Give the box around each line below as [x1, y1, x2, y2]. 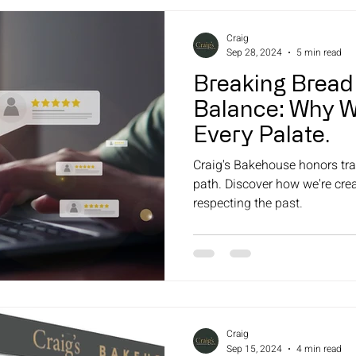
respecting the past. [193, 194, 303, 214]
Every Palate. [193, 121, 330, 147]
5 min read [296, 45, 342, 60]
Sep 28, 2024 [226, 45, 282, 60]
